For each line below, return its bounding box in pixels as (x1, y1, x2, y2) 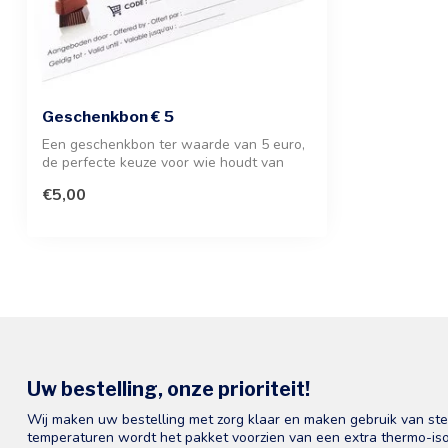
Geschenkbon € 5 (42, 107, 174, 127)
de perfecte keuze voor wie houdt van (42, 153, 284, 173)
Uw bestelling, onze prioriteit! (27, 376, 310, 401)
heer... (42, 171, 80, 191)
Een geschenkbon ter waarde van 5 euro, (42, 135, 305, 155)
